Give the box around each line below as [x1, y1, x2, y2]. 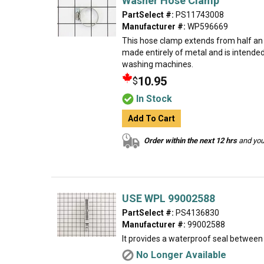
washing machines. [122, 60, 193, 69]
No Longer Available [136, 249, 226, 260]
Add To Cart [128, 114, 175, 123]
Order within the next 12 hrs [144, 136, 237, 145]
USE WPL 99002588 [122, 192, 215, 204]
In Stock [136, 93, 172, 104]
